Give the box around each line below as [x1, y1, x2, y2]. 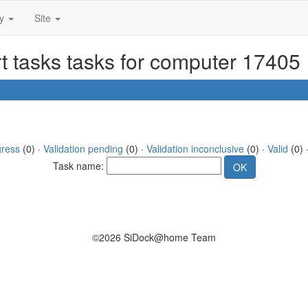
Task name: [52, 158, 107, 173]
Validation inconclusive [146, 142, 244, 155]
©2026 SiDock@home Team [92, 230, 216, 244]
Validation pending [43, 142, 123, 155]
